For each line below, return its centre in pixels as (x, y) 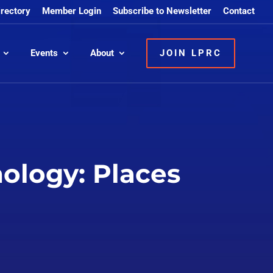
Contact (239, 11)
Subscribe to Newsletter (162, 11)
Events (44, 53)
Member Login (72, 11)
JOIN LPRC (191, 53)
